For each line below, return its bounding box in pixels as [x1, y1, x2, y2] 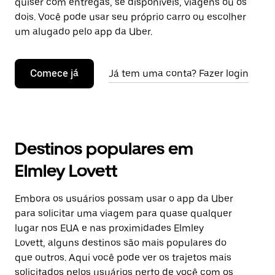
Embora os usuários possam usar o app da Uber [15, 193, 233, 204]
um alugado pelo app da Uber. [15, 26, 152, 37]
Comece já [30, 68, 79, 79]
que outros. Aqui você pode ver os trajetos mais [15, 252, 231, 263]
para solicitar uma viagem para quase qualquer [15, 207, 232, 219]
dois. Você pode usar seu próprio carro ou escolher [15, 11, 246, 23]
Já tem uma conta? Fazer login [109, 68, 249, 79]
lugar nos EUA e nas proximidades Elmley [15, 222, 204, 234]
